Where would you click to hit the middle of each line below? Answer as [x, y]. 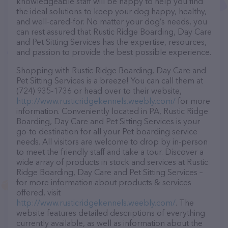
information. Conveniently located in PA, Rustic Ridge [112, 111]
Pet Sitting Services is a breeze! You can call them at [110, 80]
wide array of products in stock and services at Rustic [112, 162]
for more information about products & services [104, 182]
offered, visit [38, 192]
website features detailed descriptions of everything [111, 213]
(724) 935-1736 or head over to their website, [99, 91]
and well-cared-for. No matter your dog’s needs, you [112, 21]
